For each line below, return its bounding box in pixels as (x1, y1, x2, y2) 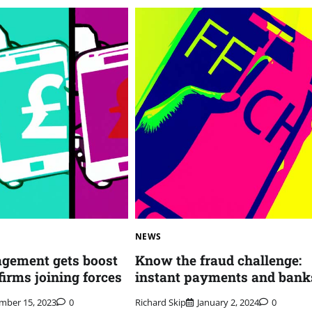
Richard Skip (134, 296, 186, 309)
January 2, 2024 (196, 296, 259, 309)
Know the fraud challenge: (134, 251, 302, 269)
